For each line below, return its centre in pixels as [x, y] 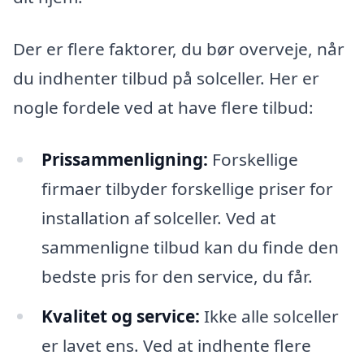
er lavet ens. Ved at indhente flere [176, 346]
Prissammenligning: [124, 159]
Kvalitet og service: [120, 316]
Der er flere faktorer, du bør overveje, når [179, 48]
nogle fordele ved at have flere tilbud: [163, 107]
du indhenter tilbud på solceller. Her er [166, 78]
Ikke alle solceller [269, 316]
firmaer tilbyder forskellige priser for [187, 188]
